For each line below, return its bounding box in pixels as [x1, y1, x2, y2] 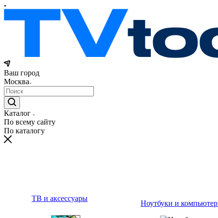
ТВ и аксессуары [32, 194, 88, 202]
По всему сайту [4, 118, 55, 126]
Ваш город [4, 69, 39, 77]
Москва [4, 77, 29, 86]
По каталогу [4, 127, 45, 135]
